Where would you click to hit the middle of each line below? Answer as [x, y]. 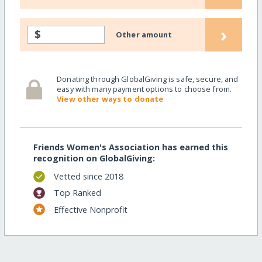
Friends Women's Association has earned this [130, 147]
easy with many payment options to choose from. [144, 89]
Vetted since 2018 [88, 177]
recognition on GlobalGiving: [94, 158]
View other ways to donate [110, 99]
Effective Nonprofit [90, 209]
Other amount [144, 34]
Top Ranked [77, 193]
